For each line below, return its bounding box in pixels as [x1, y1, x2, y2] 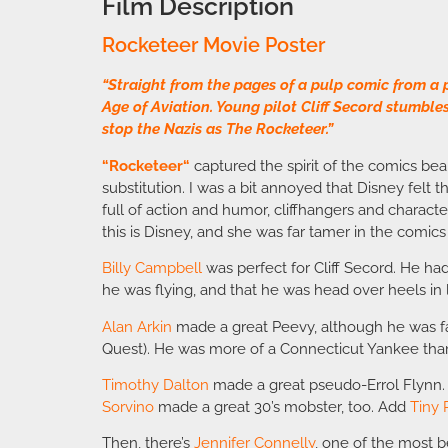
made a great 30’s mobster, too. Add [154, 397, 410, 416]
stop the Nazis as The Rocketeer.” [102, 120, 333, 139]
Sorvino [102, 397, 154, 416]
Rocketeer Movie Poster [102, 33, 325, 58]
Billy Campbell [102, 259, 202, 278]
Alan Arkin [102, 317, 172, 336]
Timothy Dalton [102, 375, 209, 394]
